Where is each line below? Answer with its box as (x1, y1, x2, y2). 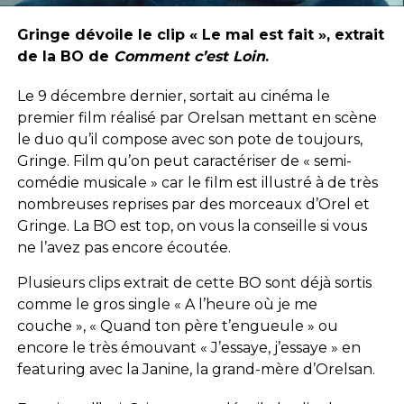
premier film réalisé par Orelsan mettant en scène (16, 109, 377, 127)
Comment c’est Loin (113, 48, 265, 66)
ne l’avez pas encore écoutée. (16, 239, 231, 257)
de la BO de (16, 48, 114, 66)
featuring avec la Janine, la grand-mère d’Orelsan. (16, 361, 375, 379)
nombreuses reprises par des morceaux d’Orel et (16, 196, 370, 214)
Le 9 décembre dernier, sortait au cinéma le (16, 87, 330, 106)
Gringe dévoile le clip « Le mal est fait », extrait (16, 26, 384, 44)
